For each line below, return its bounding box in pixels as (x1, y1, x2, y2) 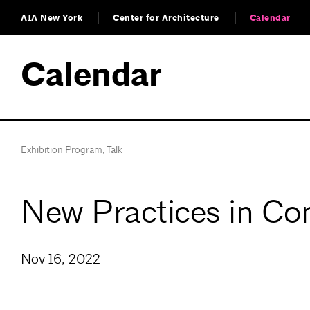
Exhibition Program (21, 143, 102, 156)
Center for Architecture (113, 12, 219, 24)
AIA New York (21, 12, 82, 24)
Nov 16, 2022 (21, 250, 100, 268)
